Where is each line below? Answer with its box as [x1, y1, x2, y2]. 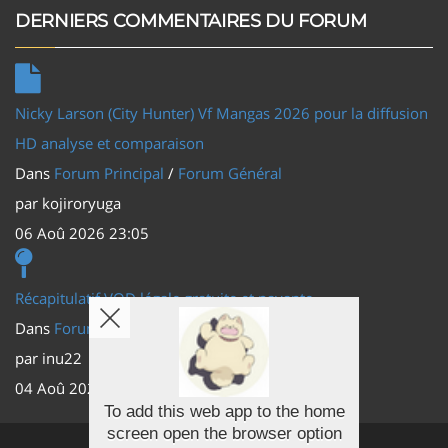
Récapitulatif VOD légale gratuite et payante [15, 287, 313, 308]
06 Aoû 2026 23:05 [15, 222, 149, 243]
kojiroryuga [42, 192, 121, 213]
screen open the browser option [106, 424, 342, 443]
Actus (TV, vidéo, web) [178, 317, 328, 338]
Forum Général [178, 162, 282, 183]
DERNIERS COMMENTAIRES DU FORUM [15, 9, 367, 32]
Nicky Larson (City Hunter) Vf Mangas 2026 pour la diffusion [15, 102, 428, 123]
